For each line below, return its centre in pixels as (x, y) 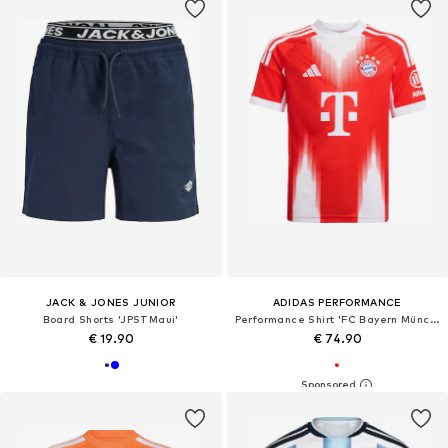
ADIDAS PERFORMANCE (337, 302)
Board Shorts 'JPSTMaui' (110, 319)
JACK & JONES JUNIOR (110, 302)
